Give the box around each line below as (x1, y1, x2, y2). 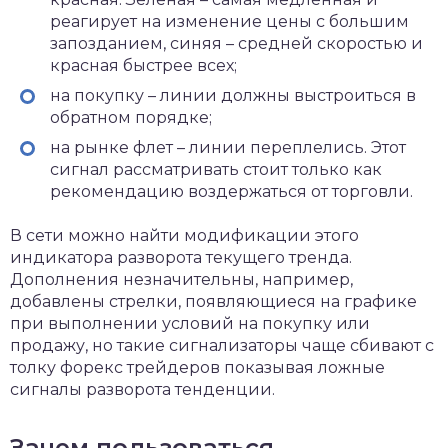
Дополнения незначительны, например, (10, 270, 353, 289)
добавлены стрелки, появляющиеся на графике (10, 292, 417, 311)
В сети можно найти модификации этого (10, 226, 359, 245)
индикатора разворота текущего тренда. (10, 248, 352, 267)
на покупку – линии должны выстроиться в (50, 86, 416, 105)
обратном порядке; (50, 108, 212, 127)
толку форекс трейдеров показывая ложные (10, 358, 385, 377)
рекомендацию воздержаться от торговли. (50, 182, 413, 201)
